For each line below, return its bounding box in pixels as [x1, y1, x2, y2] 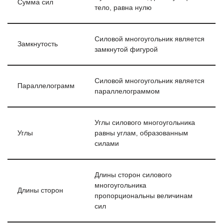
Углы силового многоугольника [95, 119, 195, 126]
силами [95, 140, 119, 147]
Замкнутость [17, 40, 58, 48]
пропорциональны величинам [95, 192, 193, 200]
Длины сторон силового [95, 171, 172, 179]
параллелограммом [95, 88, 160, 95]
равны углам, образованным [95, 129, 188, 137]
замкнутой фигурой [95, 46, 158, 53]
